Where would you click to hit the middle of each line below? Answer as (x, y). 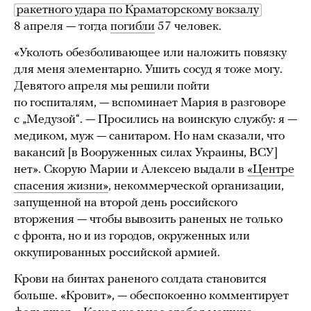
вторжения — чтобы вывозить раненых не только (148, 219)
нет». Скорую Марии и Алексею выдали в (131, 169)
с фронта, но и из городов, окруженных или (132, 236)
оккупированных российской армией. (117, 253)
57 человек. (188, 26)
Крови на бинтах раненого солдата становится (140, 279)
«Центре (271, 169)
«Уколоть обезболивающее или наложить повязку (150, 53)
